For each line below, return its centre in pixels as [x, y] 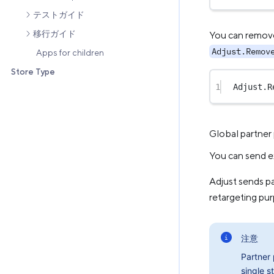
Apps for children [70, 53]
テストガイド [59, 15]
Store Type [33, 72]
